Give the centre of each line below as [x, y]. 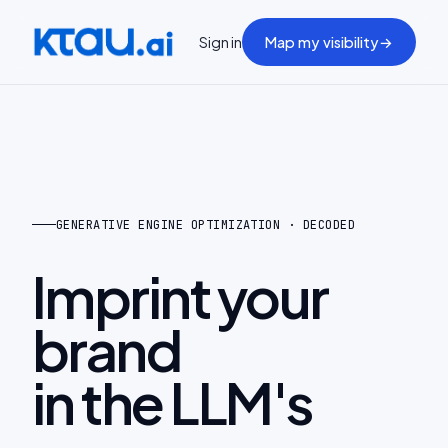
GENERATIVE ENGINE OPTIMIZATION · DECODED [206, 224]
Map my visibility [322, 42]
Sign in [220, 42]
